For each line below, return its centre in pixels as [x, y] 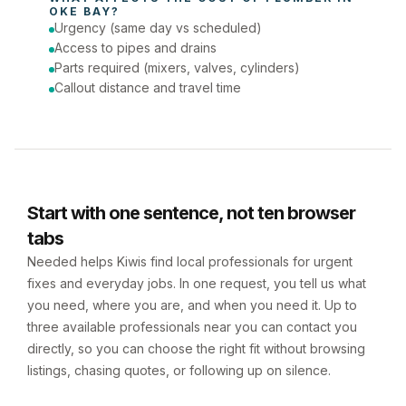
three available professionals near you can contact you [192, 327]
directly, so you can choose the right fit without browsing [196, 348]
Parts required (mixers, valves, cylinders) [177, 68]
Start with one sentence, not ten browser [191, 213]
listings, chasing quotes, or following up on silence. [179, 370]
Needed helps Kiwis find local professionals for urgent [190, 261]
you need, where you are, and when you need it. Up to [192, 305]
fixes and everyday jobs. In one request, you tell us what [197, 283]
